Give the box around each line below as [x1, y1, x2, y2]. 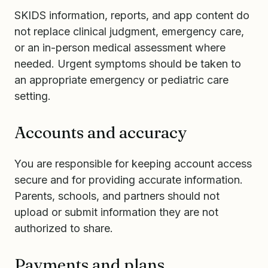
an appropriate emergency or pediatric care [14, 74, 229, 86]
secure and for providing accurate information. [14, 173, 243, 186]
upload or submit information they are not [14, 206, 218, 218]
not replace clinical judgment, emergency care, [14, 25, 244, 38]
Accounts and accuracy [14, 123, 187, 142]
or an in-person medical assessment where [14, 41, 226, 54]
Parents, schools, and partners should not [14, 190, 220, 202]
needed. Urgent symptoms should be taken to [14, 57, 241, 70]
